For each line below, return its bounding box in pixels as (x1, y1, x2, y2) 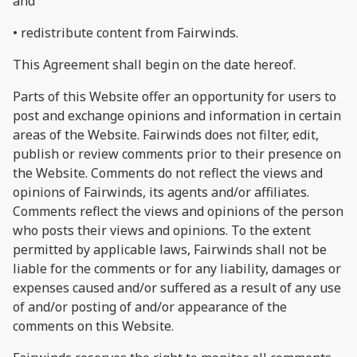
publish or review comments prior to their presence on (13, 144, 341, 163)
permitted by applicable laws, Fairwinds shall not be (13, 240, 327, 258)
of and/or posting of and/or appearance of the (13, 297, 287, 316)
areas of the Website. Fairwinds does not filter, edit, (13, 125, 319, 143)
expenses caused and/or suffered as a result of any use (13, 278, 341, 296)
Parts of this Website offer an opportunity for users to (13, 87, 336, 105)
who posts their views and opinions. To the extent (13, 221, 311, 239)
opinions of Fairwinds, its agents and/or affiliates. (13, 182, 309, 201)
